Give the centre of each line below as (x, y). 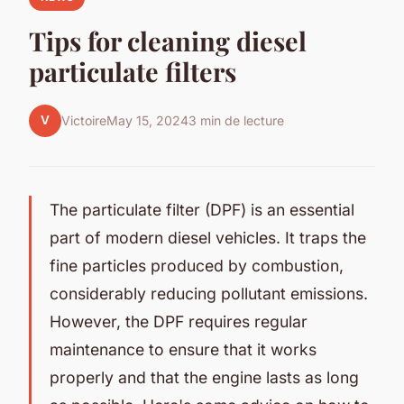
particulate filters (133, 71)
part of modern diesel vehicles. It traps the (208, 237)
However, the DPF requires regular (179, 321)
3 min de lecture (236, 121)
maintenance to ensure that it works (183, 349)
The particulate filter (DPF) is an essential (202, 209)
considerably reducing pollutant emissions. (209, 293)
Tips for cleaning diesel (168, 40)
